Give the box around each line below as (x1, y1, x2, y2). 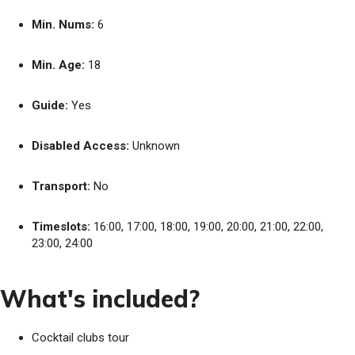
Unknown (129, 139, 180, 153)
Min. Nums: (32, 17, 94, 32)
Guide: (32, 98, 68, 113)
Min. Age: (32, 58, 85, 72)
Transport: (32, 179, 90, 193)
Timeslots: (32, 219, 90, 234)
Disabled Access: (32, 139, 129, 153)
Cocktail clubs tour (32, 330, 129, 345)
